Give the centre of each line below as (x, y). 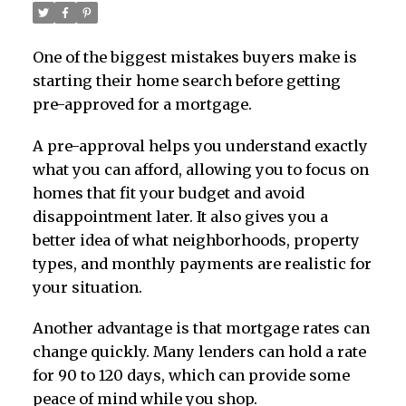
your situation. (87, 287)
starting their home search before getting (186, 80)
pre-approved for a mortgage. (142, 104)
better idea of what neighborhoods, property (196, 240)
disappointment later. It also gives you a (180, 216)
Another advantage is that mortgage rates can (201, 329)
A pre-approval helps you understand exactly (200, 145)
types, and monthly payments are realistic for (202, 263)
